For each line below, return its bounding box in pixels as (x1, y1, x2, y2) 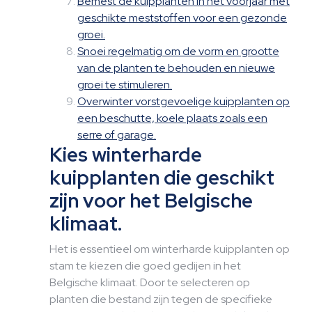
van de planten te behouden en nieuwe (77, 61, 275, 75)
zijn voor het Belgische (49, 187, 253, 214)
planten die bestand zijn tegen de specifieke (49, 292, 272, 306)
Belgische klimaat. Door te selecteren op (49, 275, 250, 290)
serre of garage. (77, 127, 156, 142)
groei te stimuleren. (77, 77, 172, 92)
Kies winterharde (49, 141, 202, 168)
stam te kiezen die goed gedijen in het (49, 258, 241, 273)
